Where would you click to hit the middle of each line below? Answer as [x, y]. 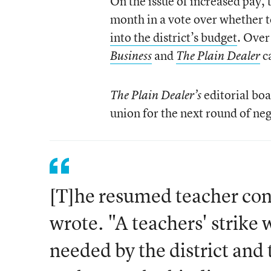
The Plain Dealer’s [157, 95]
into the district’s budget [173, 37]
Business [131, 56]
